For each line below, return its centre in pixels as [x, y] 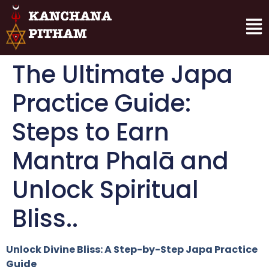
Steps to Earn [91, 132]
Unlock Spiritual [105, 190]
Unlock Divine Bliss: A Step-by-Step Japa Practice [132, 249]
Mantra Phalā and [120, 161]
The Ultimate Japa [122, 74]
